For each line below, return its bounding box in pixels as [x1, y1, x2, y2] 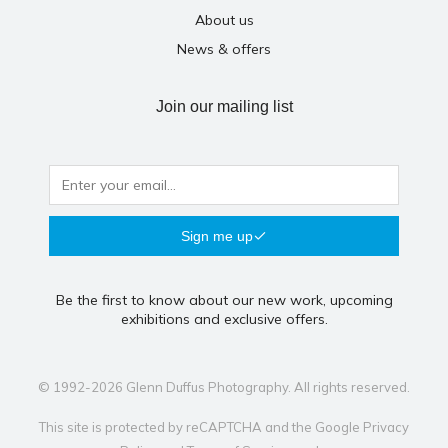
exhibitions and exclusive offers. [120, 310, 328, 328]
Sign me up [181, 228, 253, 244]
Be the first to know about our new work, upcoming [55, 291, 393, 309]
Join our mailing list [155, 98, 293, 115]
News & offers [177, 40, 271, 58]
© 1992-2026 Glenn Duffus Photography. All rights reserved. [38, 379, 410, 395]
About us [194, 11, 254, 29]
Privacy [363, 419, 409, 435]
